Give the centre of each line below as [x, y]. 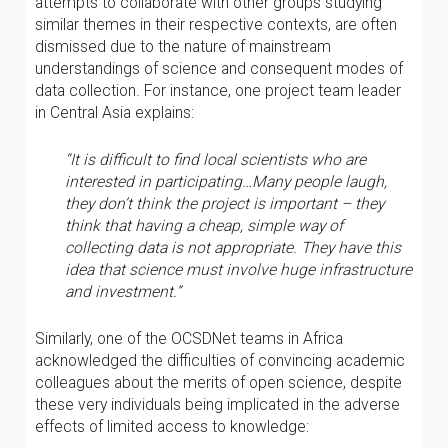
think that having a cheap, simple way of [204, 225]
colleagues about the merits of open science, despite [218, 382]
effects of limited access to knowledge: [172, 426]
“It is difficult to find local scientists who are [215, 159]
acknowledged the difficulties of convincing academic [220, 360]
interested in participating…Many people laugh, [226, 181]
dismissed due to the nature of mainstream [183, 46]
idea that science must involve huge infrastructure [238, 269]
